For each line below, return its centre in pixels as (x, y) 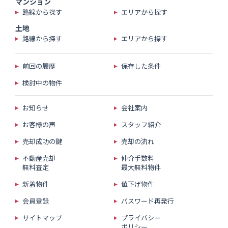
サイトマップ (42, 218)
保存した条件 (141, 66)
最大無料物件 (141, 167)
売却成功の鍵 (42, 141)
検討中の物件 (42, 83)
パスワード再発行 (148, 201)
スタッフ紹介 (141, 124)
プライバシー (141, 218)
